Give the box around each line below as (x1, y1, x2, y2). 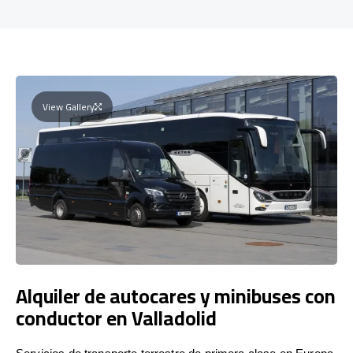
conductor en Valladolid (16, 299, 217, 336)
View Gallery (43, 97, 95, 116)
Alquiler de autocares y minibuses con (16, 277, 336, 314)
